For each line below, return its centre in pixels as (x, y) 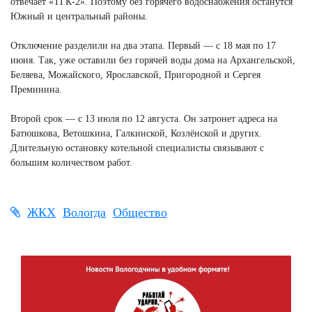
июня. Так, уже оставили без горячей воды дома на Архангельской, (153, 60)
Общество (140, 212)
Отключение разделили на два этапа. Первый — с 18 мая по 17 (143, 45)
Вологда (84, 212)
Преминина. (36, 89)
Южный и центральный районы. (79, 16)
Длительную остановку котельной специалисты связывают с (137, 148)
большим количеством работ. (71, 162)
